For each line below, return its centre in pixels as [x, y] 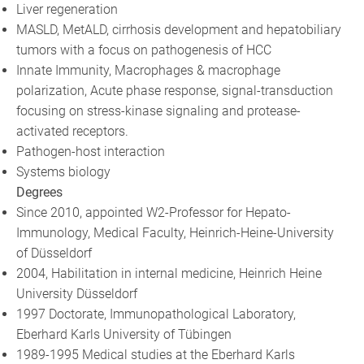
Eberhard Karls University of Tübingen [124, 334]
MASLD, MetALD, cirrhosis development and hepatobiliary [179, 29]
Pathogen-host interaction [91, 151]
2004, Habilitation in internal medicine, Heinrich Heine [169, 273]
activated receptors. [73, 131]
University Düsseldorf [77, 293]
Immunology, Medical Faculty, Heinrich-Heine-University [175, 232]
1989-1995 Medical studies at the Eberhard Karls [156, 354]
